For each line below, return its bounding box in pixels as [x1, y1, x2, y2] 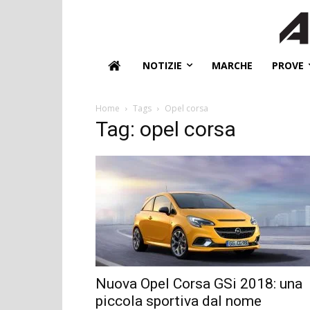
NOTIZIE [143, 58, 182, 72]
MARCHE [212, 58, 253, 72]
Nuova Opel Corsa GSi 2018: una [95, 275, 302, 292]
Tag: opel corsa [95, 116, 236, 141]
